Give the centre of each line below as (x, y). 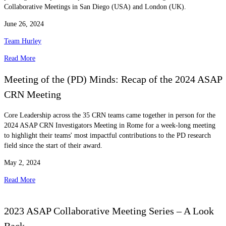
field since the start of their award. (53, 145)
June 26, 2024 (24, 24)
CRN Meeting (33, 95)
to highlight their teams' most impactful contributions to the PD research (107, 135)
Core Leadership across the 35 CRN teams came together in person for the (110, 115)
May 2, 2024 (22, 162)
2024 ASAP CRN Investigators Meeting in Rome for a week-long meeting (110, 125)
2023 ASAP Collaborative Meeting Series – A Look (109, 211)
